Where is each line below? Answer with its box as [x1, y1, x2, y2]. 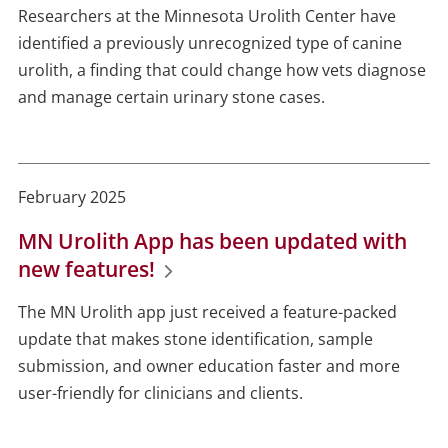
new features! [17, 255, 155, 284]
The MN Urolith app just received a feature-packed [17, 301, 397, 324]
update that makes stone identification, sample [17, 328, 373, 351]
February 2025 [17, 186, 126, 209]
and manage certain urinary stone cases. [17, 86, 325, 109]
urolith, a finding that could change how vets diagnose [17, 59, 426, 82]
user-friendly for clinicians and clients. [17, 382, 303, 405]
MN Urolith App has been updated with [17, 227, 407, 256]
